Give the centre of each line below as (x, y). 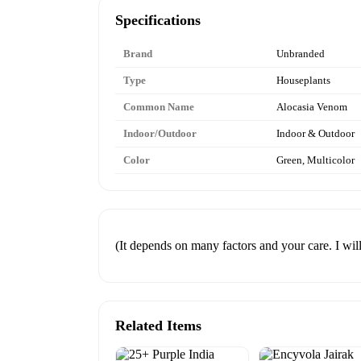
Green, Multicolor (315, 160)
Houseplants (303, 80)
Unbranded (301, 53)
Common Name (159, 106)
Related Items (158, 325)
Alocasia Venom (312, 106)
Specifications (158, 20)
